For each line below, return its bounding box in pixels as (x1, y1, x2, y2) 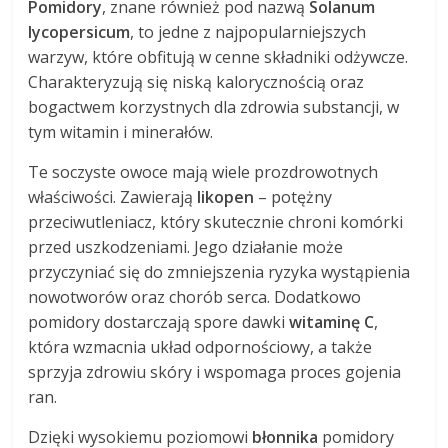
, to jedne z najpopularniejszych (130, 21, 367, 44)
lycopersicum (28, 21, 131, 44)
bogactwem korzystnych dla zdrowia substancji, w (28, 96, 400, 119)
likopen (197, 186, 255, 209)
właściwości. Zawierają (28, 186, 198, 209)
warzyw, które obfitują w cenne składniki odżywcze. (28, 46, 409, 69)
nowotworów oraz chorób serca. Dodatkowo (28, 286, 362, 309)
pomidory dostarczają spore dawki (28, 311, 290, 334)
